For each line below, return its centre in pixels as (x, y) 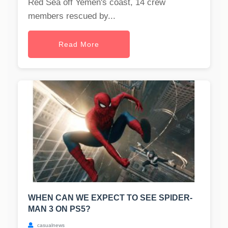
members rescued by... (72, 16)
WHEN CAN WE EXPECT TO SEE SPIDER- (110, 198)
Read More (79, 45)
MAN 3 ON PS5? (59, 209)
